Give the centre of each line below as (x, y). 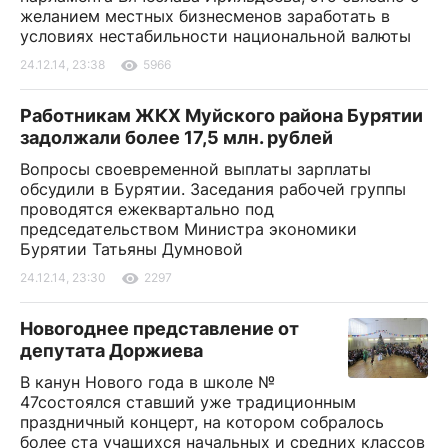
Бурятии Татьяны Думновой (131, 248)
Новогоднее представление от (159, 328)
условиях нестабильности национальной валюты (215, 35)
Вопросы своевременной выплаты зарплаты (195, 168)
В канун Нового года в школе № (147, 381)
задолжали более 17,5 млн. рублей (176, 137)
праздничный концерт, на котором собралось (202, 421)
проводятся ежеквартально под (147, 208)
